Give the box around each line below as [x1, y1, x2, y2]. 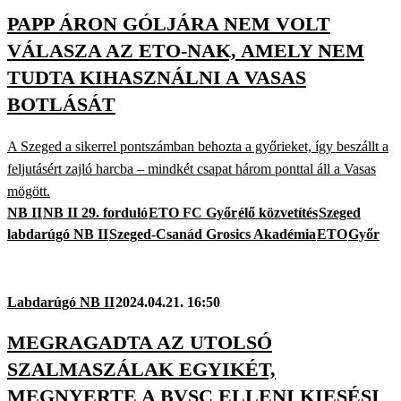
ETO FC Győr [149, 204, 237, 220]
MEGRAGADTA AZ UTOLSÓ [7, 330, 272, 354]
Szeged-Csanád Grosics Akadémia [109, 226, 316, 242]
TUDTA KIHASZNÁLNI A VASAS [7, 66, 306, 90]
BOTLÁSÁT [7, 93, 115, 116]
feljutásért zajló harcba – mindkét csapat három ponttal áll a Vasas [7, 160, 376, 176]
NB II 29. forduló [43, 204, 148, 220]
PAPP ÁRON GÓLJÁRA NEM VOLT [7, 13, 330, 36]
